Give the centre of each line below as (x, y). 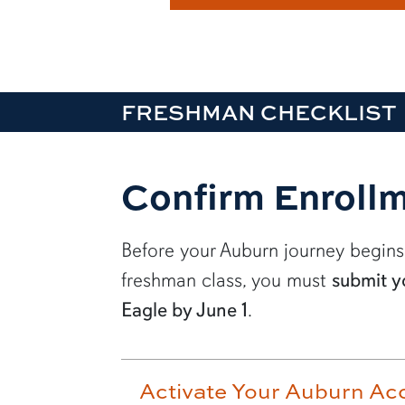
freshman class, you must (227, 279)
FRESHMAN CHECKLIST (259, 111)
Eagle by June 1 (185, 309)
